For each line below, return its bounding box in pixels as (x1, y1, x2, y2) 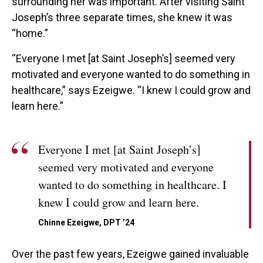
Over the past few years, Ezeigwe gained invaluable (12, 248, 249, 261)
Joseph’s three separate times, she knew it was (12, 11, 232, 24)
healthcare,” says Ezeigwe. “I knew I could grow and (12, 84, 251, 97)
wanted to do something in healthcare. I (38, 177, 227, 193)
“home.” (12, 27, 50, 40)
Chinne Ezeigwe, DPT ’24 (38, 218, 134, 228)
